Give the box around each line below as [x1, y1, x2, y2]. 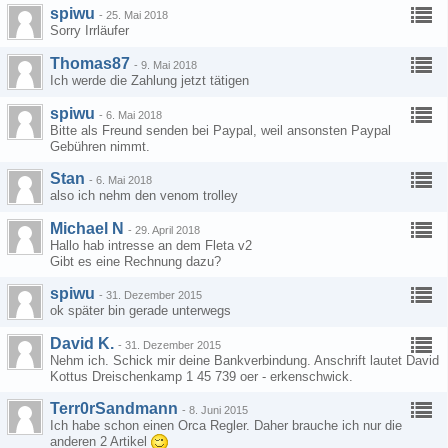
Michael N [50, 220, 124, 237]
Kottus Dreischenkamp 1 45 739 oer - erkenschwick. [50, 369, 353, 384]
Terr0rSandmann [50, 400, 178, 417]
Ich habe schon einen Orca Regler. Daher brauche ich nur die [50, 418, 402, 433]
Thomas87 [50, 55, 130, 72]
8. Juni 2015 [189, 404, 248, 416]
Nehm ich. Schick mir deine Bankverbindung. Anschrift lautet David [50, 353, 439, 368]
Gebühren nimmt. [50, 139, 150, 154]
